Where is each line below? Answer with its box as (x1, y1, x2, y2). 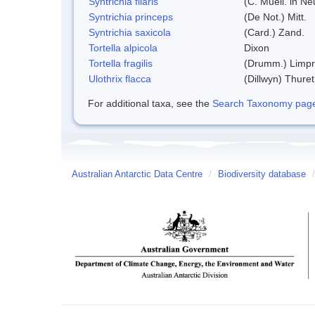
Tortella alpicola (89, 41, 157, 53)
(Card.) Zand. (244, 26, 304, 38)
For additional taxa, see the (88, 97, 212, 109)
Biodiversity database (218, 169, 306, 179)
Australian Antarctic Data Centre (72, 169, 202, 179)
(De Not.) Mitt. (244, 11, 307, 22)
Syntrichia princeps (89, 11, 173, 22)
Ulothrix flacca (89, 72, 151, 84)
